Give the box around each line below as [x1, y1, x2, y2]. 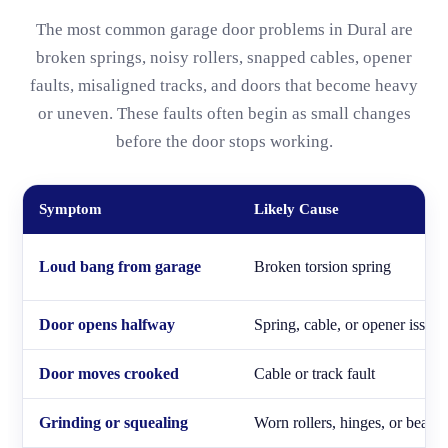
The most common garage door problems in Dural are [35, 20, 413, 39]
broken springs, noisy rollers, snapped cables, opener [36, 48, 412, 67]
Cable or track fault [254, 365, 375, 382]
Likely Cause [254, 201, 339, 217]
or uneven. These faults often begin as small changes [37, 104, 411, 123]
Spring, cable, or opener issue [254, 316, 440, 333]
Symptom [39, 201, 102, 217]
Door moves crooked [39, 365, 179, 382]
